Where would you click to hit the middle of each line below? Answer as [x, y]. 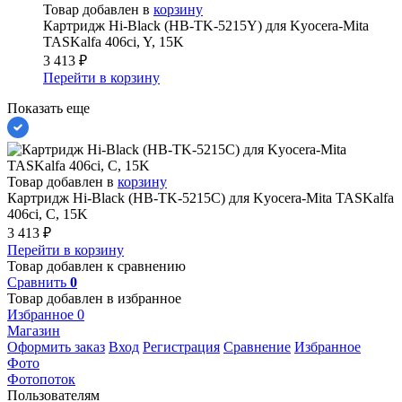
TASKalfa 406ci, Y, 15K [114, 42]
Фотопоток [41, 380]
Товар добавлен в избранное [94, 299]
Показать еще [48, 109]
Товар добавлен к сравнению [96, 267]
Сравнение [257, 347]
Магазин [34, 331]
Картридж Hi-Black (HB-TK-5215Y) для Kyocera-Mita [206, 26]
